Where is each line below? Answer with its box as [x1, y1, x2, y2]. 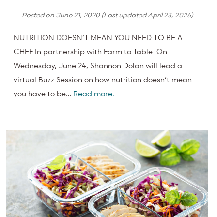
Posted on [21, 10, 56, 19]
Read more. [73, 89, 115, 99]
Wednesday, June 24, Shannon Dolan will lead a [14, 61, 183, 71]
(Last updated [99, 10, 148, 19]
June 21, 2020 [55, 10, 100, 19]
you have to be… [14, 89, 74, 99]
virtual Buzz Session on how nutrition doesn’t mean [14, 75, 192, 85]
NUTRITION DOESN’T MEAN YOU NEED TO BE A [14, 32, 183, 43]
